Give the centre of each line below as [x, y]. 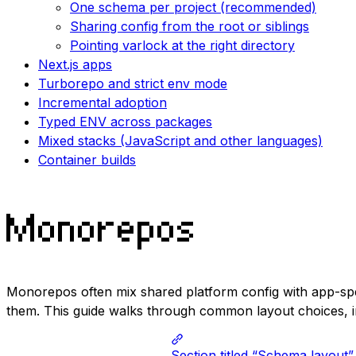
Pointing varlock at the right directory [182, 46]
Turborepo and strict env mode [133, 84]
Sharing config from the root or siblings [190, 27]
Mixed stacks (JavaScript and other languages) [180, 141]
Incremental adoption [103, 103]
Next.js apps [75, 65]
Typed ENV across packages [125, 122]
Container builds [87, 160]
